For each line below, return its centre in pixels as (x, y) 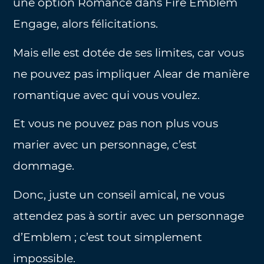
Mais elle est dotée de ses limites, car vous (129, 52)
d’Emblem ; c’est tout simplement (108, 237)
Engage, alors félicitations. (86, 24)
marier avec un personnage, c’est (105, 145)
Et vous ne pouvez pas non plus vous (116, 124)
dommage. (44, 166)
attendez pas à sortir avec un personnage (129, 216)
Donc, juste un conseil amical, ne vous (119, 194)
